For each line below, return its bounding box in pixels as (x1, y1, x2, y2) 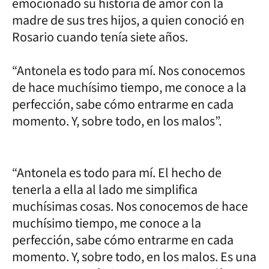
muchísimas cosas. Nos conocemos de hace (12, 196, 248, 216)
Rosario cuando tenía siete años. (12, 27, 188, 47)
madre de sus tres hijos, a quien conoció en (12, 10, 244, 30)
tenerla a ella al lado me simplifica (12, 180, 198, 199)
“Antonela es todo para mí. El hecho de (12, 163, 222, 183)
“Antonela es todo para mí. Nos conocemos (12, 61, 245, 80)
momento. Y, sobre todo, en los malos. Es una (12, 247, 256, 267)
